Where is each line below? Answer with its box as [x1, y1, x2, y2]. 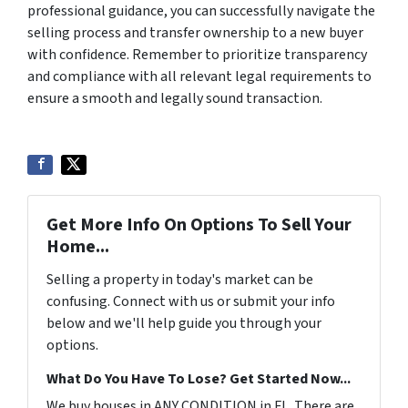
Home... [46, 233, 109, 260]
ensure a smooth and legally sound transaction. [27, 87, 322, 108]
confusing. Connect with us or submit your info [46, 291, 335, 311]
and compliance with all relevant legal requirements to [27, 66, 372, 87]
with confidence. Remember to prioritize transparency [27, 44, 367, 65]
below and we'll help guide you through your [46, 312, 321, 333]
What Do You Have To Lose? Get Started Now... [46, 368, 351, 389]
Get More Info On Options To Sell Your [46, 211, 352, 238]
